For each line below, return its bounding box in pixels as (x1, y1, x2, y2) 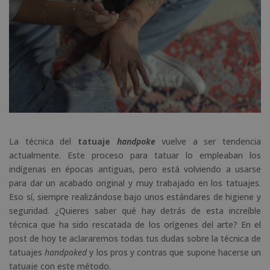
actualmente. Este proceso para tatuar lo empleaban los (9, 149, 261, 161)
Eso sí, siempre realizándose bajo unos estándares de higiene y (9, 190, 261, 202)
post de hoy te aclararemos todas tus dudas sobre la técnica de (9, 232, 261, 244)
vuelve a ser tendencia (155, 135, 261, 147)
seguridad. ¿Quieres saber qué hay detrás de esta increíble (9, 204, 261, 216)
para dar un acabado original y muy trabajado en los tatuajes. (9, 177, 261, 189)
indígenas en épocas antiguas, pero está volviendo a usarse (9, 163, 261, 175)
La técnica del (9, 135, 78, 147)
